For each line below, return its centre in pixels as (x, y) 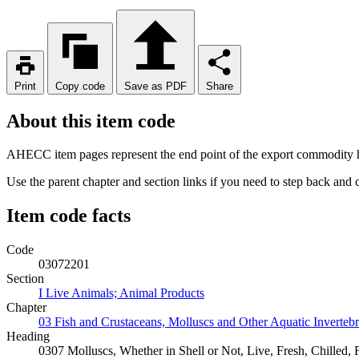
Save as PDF (155, 86)
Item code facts (69, 216)
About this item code (91, 121)
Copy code (80, 86)
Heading (28, 337)
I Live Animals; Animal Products (121, 293)
